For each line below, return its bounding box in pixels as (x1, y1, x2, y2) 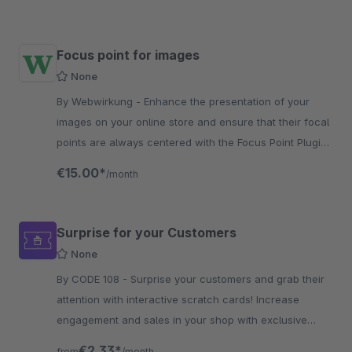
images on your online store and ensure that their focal (57, 115, 329, 128)
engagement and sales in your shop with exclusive (57, 313, 307, 326)
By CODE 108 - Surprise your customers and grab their (57, 273, 130, 285)
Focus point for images (57, 47, 200, 63)
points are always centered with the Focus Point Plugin (57, 136, 327, 148)
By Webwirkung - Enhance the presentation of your (57, 95, 144, 108)
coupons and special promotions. (57, 334, 221, 346)
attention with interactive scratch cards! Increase (57, 293, 299, 306)
